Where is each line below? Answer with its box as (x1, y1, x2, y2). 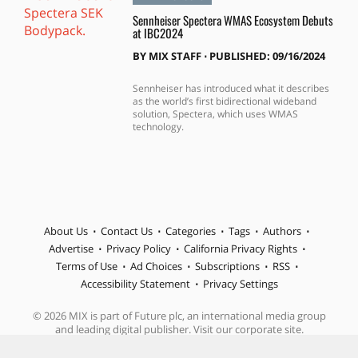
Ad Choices (129, 258, 182, 273)
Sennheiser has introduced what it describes (132, 82, 329, 96)
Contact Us (101, 223, 153, 238)
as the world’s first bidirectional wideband (132, 94, 316, 109)
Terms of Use (55, 258, 117, 273)
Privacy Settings (202, 276, 278, 291)
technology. (132, 120, 184, 134)
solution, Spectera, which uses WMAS (132, 107, 298, 121)
